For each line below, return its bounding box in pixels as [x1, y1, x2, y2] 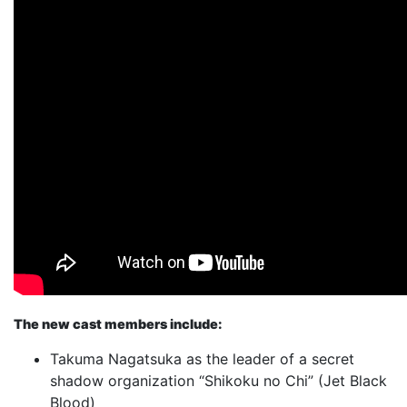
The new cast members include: [14, 315, 223, 332]
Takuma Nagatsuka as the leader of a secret [50, 349, 354, 368]
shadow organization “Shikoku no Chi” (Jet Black [50, 371, 387, 390]
